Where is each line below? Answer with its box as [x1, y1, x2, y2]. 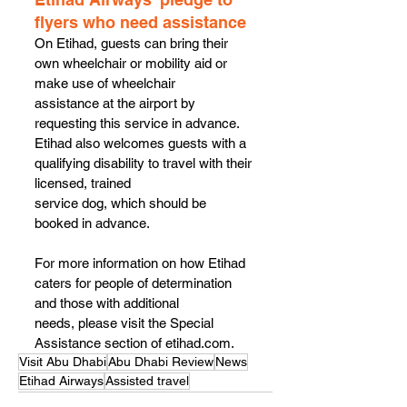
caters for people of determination [35, 275, 235, 291]
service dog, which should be [35, 195, 210, 211]
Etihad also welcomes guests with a [35, 135, 250, 151]
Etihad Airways [19, 373, 104, 388]
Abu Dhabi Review [108, 354, 213, 369]
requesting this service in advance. [35, 115, 240, 131]
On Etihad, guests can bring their [35, 35, 232, 51]
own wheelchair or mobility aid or [35, 55, 231, 71]
